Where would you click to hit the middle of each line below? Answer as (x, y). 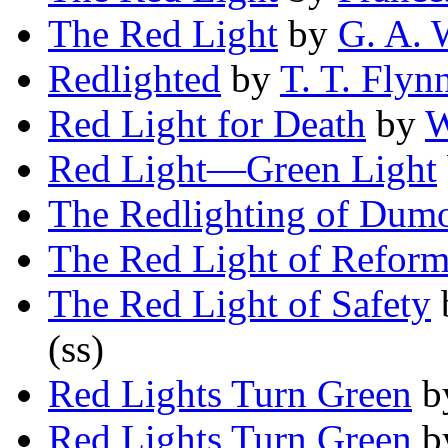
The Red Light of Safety (239, 304)
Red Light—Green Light (242, 169)
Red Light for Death (207, 124)
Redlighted (134, 79)
